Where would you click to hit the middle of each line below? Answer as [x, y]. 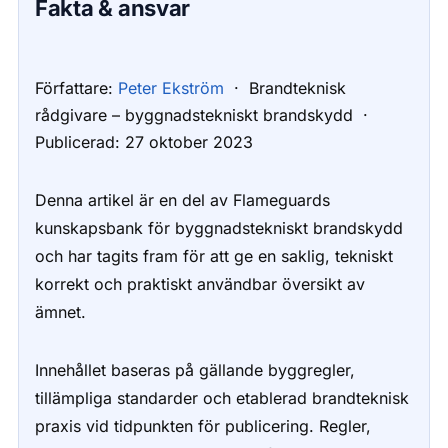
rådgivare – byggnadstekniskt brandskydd [193, 115]
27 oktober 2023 [188, 142]
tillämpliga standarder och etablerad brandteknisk [221, 398]
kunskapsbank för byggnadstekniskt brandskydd [218, 228]
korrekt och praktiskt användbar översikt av [199, 284]
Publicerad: [77, 142]
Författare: [73, 88]
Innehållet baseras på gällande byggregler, [194, 370]
